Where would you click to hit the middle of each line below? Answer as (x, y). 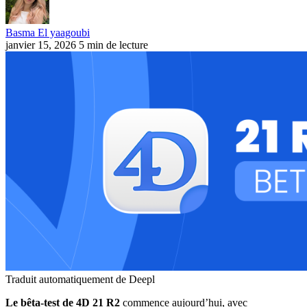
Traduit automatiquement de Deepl (80, 279)
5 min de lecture (113, 45)
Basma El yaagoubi (48, 32)
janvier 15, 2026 (41, 45)
